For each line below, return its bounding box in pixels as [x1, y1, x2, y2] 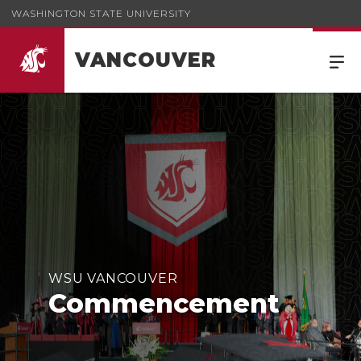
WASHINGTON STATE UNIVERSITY [11, 6, 191, 19]
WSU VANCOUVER [48, 271, 178, 286]
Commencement [48, 288, 280, 319]
